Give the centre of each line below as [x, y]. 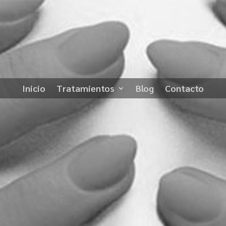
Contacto [184, 88]
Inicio [34, 88]
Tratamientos [86, 88]
